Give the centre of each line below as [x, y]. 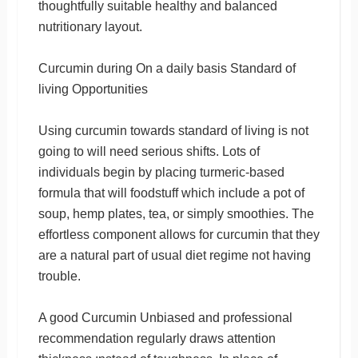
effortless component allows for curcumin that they [179, 234]
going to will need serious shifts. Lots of [149, 151]
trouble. [59, 276]
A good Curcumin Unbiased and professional [165, 317]
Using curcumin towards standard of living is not [173, 130]
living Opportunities [93, 89]
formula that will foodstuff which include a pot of [171, 193]
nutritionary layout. [90, 26]
